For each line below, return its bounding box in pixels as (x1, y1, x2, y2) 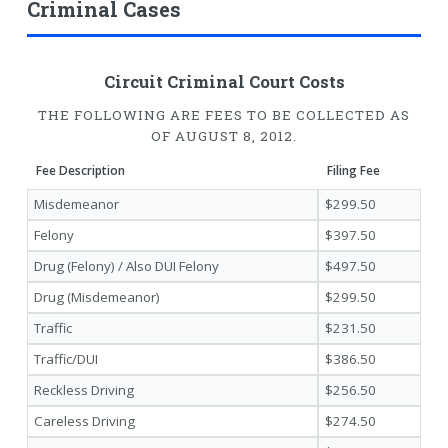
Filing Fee (326, 161, 380, 179)
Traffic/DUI (34, 349, 99, 368)
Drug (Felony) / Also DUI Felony (34, 256, 220, 275)
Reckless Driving (34, 380, 135, 399)
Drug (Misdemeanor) (34, 287, 161, 306)
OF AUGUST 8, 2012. (151, 127, 297, 146)
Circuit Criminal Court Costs (103, 71, 345, 94)
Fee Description (35, 161, 125, 179)
